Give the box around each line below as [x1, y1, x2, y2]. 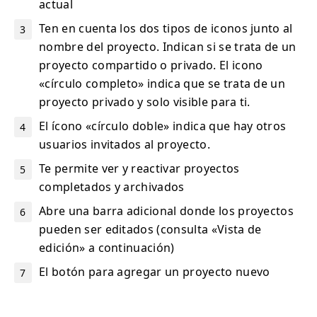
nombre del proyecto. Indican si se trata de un [39, 38, 296, 54]
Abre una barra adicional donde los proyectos [39, 202, 294, 219]
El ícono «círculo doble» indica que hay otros [39, 117, 287, 134]
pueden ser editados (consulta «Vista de [39, 221, 262, 237]
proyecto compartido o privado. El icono [39, 57, 263, 73]
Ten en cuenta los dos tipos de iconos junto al [39, 20, 293, 36]
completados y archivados [39, 178, 185, 195]
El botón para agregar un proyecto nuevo [39, 263, 270, 279]
